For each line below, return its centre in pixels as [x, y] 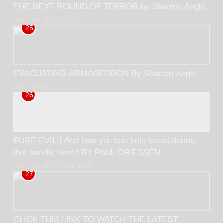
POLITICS [78, 166]
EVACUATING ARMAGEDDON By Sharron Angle [105, 73]
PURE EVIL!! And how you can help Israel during [39, 140]
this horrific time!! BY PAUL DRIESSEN [87, 152]
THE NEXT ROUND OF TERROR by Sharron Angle [109, 7]
